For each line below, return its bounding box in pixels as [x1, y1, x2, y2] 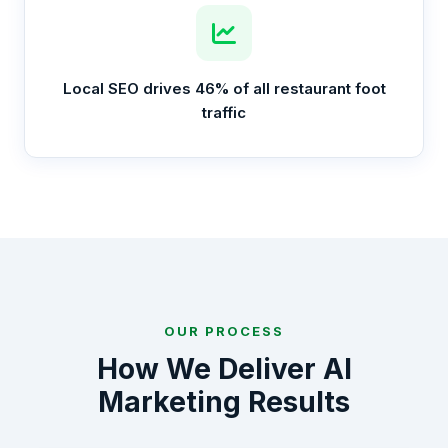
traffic [202, 103, 246, 122]
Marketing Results [98, 385, 350, 419]
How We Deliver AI [96, 352, 352, 386]
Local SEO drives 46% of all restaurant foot [62, 79, 386, 98]
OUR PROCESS [164, 323, 284, 339]
